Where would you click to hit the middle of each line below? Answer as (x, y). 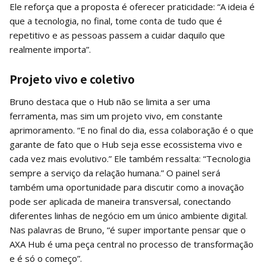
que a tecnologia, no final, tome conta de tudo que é (116, 20)
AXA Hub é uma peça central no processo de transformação (132, 244)
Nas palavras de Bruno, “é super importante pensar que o (128, 229)
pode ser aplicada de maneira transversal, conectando (120, 201)
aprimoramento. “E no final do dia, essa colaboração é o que (132, 130)
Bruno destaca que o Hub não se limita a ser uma (110, 101)
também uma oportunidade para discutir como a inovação (127, 187)
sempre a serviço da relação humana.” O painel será (115, 172)
